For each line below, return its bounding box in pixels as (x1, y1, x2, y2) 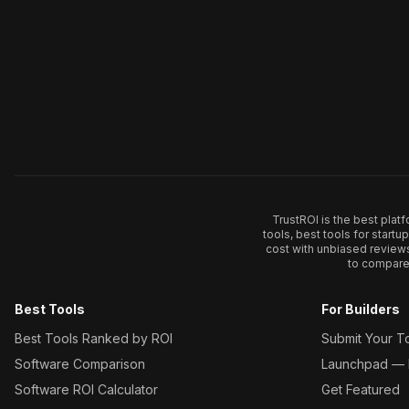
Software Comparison (15, 356, 145, 372)
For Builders (321, 301, 400, 317)
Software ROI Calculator (15, 382, 158, 397)
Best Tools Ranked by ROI (15, 330, 173, 346)
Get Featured (321, 382, 400, 397)
